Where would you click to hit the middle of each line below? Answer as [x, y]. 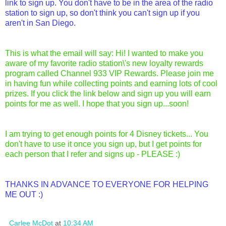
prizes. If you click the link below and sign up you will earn [108, 93]
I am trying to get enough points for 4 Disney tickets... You [107, 134]
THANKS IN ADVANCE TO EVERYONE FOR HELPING [107, 184]
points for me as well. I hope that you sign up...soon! [97, 103]
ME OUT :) [24, 194]
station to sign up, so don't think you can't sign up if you [102, 13]
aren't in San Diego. [40, 23]
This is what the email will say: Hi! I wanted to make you [104, 53]
